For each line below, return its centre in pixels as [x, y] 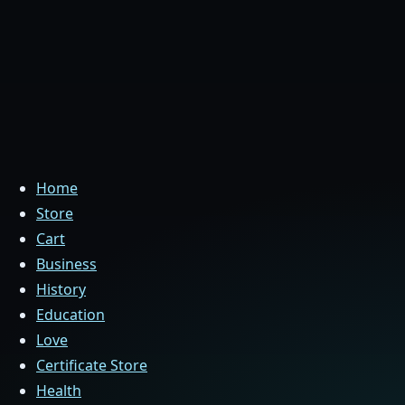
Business [66, 264]
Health [59, 391]
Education [71, 315]
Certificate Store [92, 365]
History [61, 289]
